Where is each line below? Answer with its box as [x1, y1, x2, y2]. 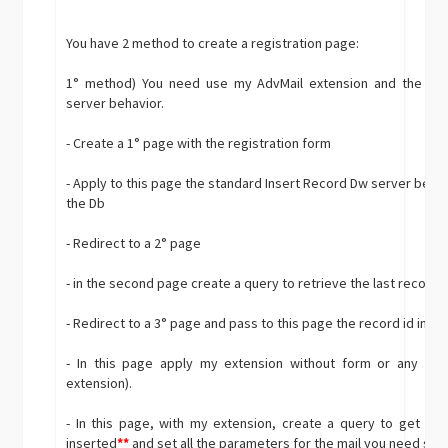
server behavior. [66, 94, 165, 113]
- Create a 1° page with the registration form [66, 134, 332, 153]
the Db [66, 194, 106, 213]
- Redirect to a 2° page [66, 234, 202, 253]
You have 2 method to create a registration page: [66, 34, 360, 53]
